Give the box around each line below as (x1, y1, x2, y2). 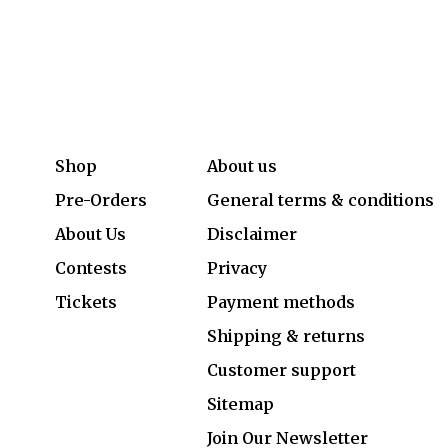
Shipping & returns (207, 326, 365, 346)
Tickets (55, 292, 117, 312)
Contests (55, 258, 127, 278)
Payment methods (207, 292, 355, 312)
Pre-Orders (55, 190, 147, 210)
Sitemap (207, 394, 274, 414)
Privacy (207, 258, 267, 278)
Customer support (207, 360, 356, 380)
